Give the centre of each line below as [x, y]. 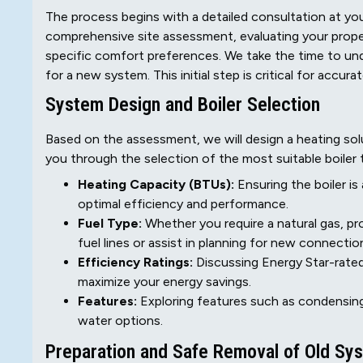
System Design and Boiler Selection [183, 105]
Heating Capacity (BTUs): [156, 185]
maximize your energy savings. [164, 282]
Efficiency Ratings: [135, 263]
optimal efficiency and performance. [183, 204]
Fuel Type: [110, 224]
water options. [120, 321]
